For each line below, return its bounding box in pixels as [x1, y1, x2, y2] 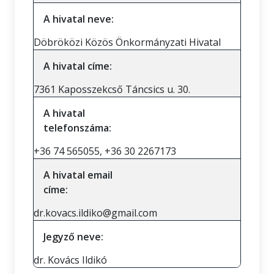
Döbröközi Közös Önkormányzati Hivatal [34, 35, 221, 49]
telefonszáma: [43, 121, 111, 135]
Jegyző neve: [43, 230, 103, 243]
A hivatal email [43, 168, 113, 182]
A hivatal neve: [43, 12, 114, 26]
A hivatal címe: [43, 59, 112, 73]
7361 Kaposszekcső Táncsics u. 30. [34, 83, 190, 96]
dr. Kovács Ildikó [34, 253, 107, 267]
